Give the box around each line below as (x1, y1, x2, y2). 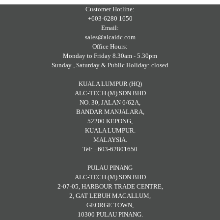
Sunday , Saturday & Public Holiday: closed (52, 61, 168, 69)
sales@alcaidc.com (84, 33, 136, 41)
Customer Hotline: (85, 5, 135, 13)
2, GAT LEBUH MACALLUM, (69, 192, 151, 199)
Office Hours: (92, 42, 128, 50)
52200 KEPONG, (87, 117, 133, 125)
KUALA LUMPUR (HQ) (78, 80, 142, 87)
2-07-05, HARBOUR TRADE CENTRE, (57, 182, 163, 190)
